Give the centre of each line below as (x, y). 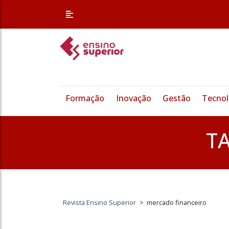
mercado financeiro (177, 203)
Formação (85, 98)
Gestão (176, 98)
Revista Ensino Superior (100, 203)
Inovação (133, 98)
